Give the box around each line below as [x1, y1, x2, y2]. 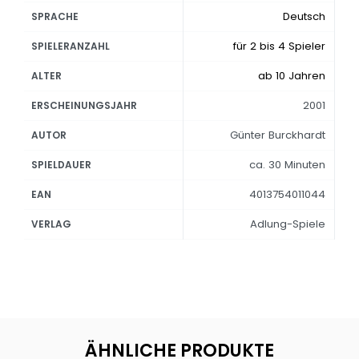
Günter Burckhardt [229, 127, 325, 143]
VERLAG [31, 217, 72, 231]
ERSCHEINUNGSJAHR [31, 99, 138, 112]
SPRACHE [31, 10, 79, 23]
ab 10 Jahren [257, 68, 325, 83]
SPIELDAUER [31, 158, 92, 171]
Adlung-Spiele [249, 216, 325, 232]
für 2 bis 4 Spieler [232, 38, 325, 54]
